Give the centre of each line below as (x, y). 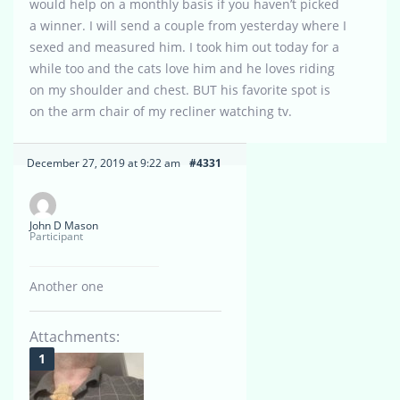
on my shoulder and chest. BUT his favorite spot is (180, 90)
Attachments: (75, 337)
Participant (56, 237)
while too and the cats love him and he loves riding (182, 69)
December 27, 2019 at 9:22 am (104, 163)
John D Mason (64, 226)
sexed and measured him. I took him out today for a (184, 47)
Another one (67, 287)
